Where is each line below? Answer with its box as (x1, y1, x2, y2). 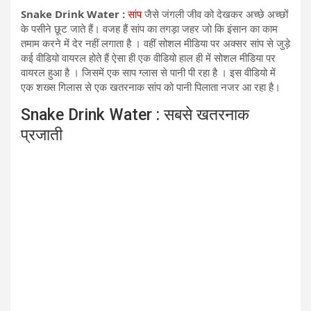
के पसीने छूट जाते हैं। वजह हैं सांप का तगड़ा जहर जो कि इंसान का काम (21, 21, 278, 35)
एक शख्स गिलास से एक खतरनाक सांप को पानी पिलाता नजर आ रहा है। (21, 79, 280, 94)
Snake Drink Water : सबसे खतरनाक (21, 105, 249, 124)
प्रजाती (21, 125, 62, 144)
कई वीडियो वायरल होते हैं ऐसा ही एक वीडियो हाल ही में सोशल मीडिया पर (21, 50, 276, 65)
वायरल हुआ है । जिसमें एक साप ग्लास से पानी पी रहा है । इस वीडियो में (21, 65, 276, 79)
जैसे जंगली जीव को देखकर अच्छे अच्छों (142, 6, 288, 21)
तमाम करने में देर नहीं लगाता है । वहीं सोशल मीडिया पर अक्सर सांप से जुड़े (21, 35, 290, 50)
